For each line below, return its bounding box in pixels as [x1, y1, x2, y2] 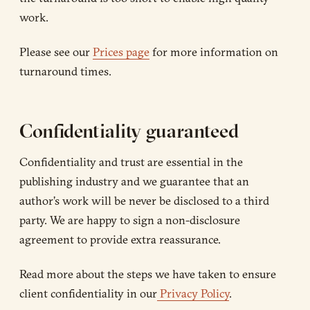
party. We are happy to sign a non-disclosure [19, 212, 240, 227]
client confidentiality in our [19, 285, 157, 300]
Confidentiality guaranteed [19, 118, 239, 143]
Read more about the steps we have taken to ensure [19, 266, 276, 281]
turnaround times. [19, 63, 111, 78]
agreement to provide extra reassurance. [19, 231, 221, 246]
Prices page [93, 44, 149, 59]
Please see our [19, 44, 93, 59]
